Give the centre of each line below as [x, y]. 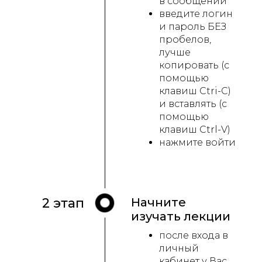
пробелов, [185, 40]
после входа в [194, 236]
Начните [158, 203]
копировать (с [194, 65]
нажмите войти [197, 143]
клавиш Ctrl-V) [195, 130]
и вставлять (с [193, 104]
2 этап [63, 204]
